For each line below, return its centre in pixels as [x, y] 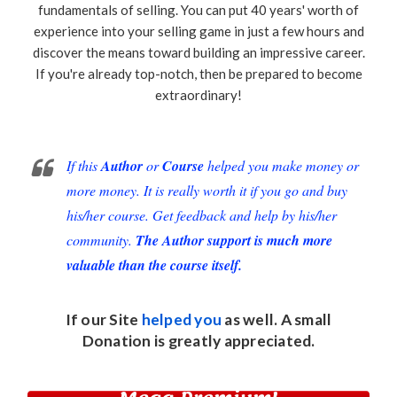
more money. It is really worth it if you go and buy [207, 190]
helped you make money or [281, 165]
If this [84, 165]
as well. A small [277, 319]
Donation [117, 341]
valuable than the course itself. [154, 265]
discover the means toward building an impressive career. [198, 52]
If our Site [103, 319]
